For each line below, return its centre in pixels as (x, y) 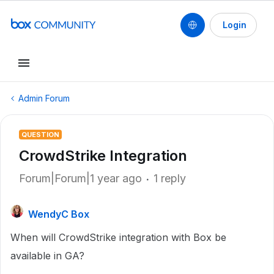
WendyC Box (59, 214)
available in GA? (47, 256)
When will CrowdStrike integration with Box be (118, 237)
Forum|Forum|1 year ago (80, 178)
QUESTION (40, 135)
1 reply (170, 178)
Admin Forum (44, 98)
